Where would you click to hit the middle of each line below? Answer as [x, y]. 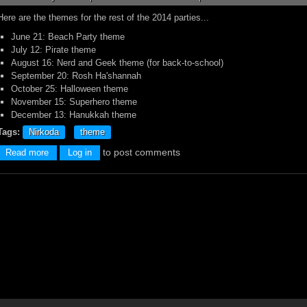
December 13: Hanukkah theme [74, 115]
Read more [27, 153]
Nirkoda [44, 132]
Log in [80, 153]
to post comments [140, 152]
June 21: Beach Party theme [68, 37]
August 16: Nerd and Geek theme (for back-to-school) [117, 63]
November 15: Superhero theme [74, 102]
